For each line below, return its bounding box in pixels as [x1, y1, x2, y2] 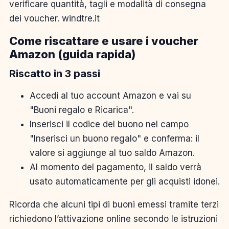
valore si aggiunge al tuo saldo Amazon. [30, 148, 195, 158]
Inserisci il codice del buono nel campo [30, 119, 189, 130]
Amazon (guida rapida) [9, 47, 135, 61]
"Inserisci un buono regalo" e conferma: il [30, 133, 199, 144]
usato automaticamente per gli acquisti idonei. [30, 176, 220, 187]
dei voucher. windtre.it [9, 13, 100, 24]
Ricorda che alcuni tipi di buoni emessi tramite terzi [9, 199, 219, 210]
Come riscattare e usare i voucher [9, 34, 198, 48]
